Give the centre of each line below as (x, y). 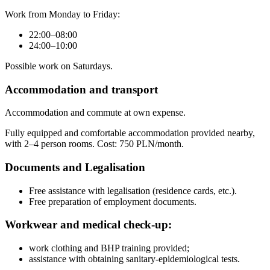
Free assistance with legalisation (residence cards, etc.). (133, 190)
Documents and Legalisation (75, 168)
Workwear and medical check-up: (88, 225)
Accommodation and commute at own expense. (95, 113)
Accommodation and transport (81, 89)
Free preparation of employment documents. (113, 201)
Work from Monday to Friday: (62, 14)
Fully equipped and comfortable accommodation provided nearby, (130, 133)
